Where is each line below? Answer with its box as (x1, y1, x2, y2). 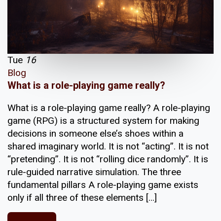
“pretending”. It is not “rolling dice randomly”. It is (7, 153, 208, 165)
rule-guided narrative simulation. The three (7, 166, 181, 178)
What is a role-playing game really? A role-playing (7, 102, 210, 114)
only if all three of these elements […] (7, 192, 157, 204)
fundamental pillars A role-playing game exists (7, 179, 198, 191)
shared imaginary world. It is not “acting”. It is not (7, 141, 209, 152)
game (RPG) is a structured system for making (7, 115, 199, 127)
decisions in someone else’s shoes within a (7, 128, 184, 140)
